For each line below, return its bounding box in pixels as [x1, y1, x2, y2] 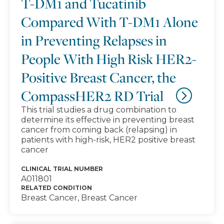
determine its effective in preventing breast [21, 115, 194, 124]
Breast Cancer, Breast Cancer [21, 193, 137, 202]
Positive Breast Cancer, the [21, 68, 176, 86]
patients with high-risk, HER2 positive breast [21, 135, 195, 144]
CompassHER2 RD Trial [21, 86, 166, 105]
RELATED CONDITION [21, 184, 92, 191]
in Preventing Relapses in [21, 31, 167, 49]
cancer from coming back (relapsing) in [21, 125, 177, 134]
